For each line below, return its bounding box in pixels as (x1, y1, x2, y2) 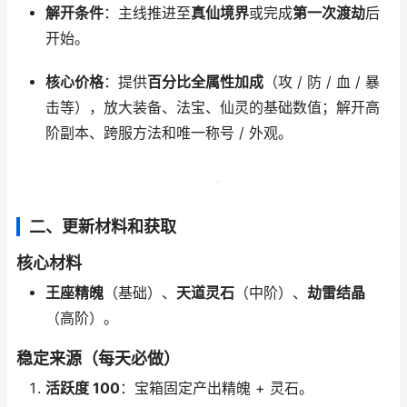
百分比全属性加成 (146, 74, 263, 91)
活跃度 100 (45, 380, 120, 397)
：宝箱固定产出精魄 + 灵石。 (119, 380, 313, 397)
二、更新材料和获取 (29, 217, 176, 236)
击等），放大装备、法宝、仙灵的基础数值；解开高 (45, 99, 380, 116)
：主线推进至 (103, 5, 191, 22)
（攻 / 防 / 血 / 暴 (263, 74, 380, 91)
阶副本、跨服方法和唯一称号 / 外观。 (45, 124, 293, 142)
